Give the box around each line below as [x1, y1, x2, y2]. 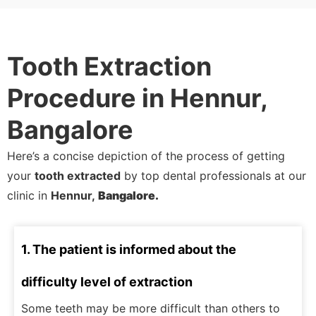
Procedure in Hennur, [7, 83, 267, 114]
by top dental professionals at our [121, 169, 306, 183]
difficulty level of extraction [21, 274, 193, 290]
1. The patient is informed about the [21, 242, 236, 257]
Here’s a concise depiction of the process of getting [7, 149, 285, 164]
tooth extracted [35, 169, 121, 183]
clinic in [7, 188, 51, 203]
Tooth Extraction [7, 51, 212, 83]
